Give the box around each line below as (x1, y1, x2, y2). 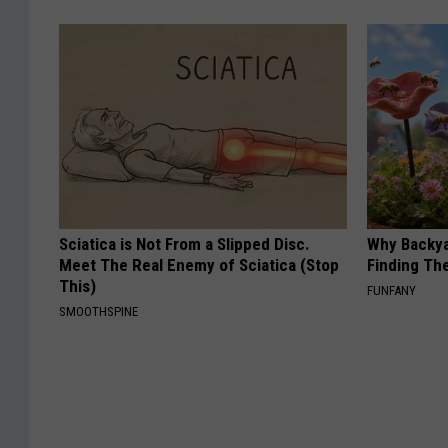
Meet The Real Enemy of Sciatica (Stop (59, 255, 339, 276)
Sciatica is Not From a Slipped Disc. (59, 234, 310, 255)
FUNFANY (367, 283, 417, 299)
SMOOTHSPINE (59, 304, 138, 320)
